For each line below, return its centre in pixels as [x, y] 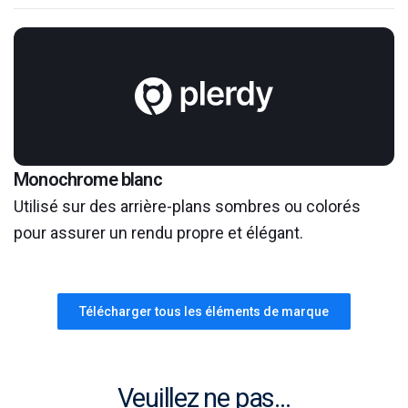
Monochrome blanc [88, 179]
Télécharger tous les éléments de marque [204, 311]
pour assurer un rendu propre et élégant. [158, 233]
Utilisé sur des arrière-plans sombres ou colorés [187, 206]
